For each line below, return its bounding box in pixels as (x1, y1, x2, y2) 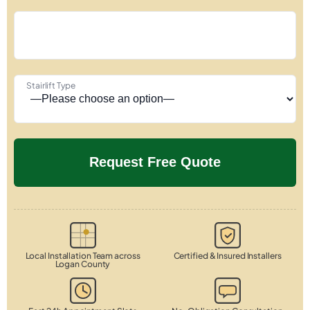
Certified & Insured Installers (173, 250, 282, 261)
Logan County (55, 258, 111, 269)
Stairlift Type (26, 80, 75, 91)
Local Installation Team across (25, 250, 140, 261)
